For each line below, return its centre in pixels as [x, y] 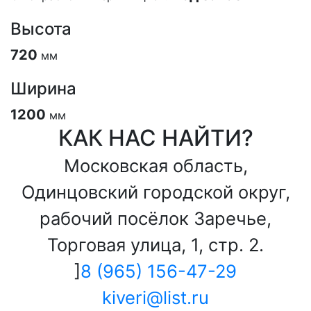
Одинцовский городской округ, [155, 192]
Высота [41, 29]
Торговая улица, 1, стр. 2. [155, 245]
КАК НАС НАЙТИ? [155, 138]
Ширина [43, 89]
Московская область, [155, 166]
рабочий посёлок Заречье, [155, 218]
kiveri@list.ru [155, 297]
